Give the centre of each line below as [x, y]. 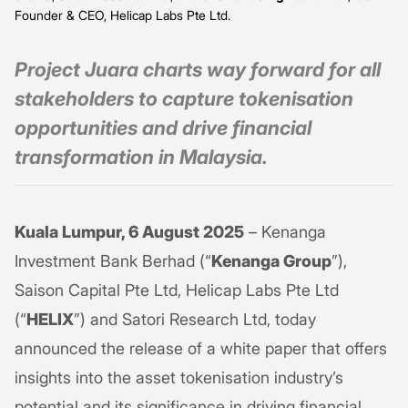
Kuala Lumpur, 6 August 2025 [129, 231]
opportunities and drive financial [163, 127]
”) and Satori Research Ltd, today [195, 319]
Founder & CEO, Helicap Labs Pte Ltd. [122, 15]
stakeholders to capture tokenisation [184, 98]
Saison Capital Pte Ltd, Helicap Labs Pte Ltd [177, 290]
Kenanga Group [271, 260]
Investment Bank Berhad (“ [113, 260]
